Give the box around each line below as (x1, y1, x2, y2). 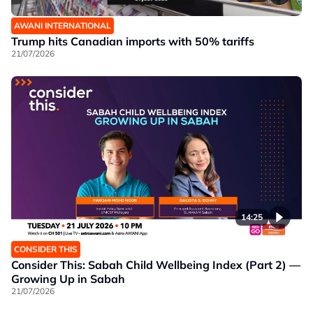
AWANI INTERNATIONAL (14, 20, 111, 31)
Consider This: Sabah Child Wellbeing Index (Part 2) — (11, 257, 300, 272)
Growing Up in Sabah (11, 271, 125, 286)
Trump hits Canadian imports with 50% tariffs (11, 34, 254, 48)
